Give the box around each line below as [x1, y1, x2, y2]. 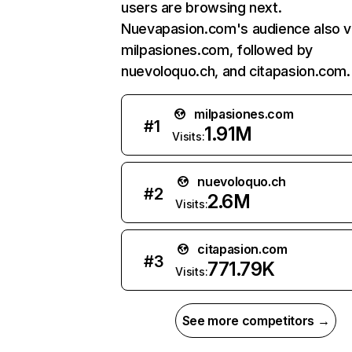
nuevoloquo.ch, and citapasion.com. [121, 63, 350, 79]
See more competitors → [181, 313, 330, 328]
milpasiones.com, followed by [121, 42, 313, 58]
